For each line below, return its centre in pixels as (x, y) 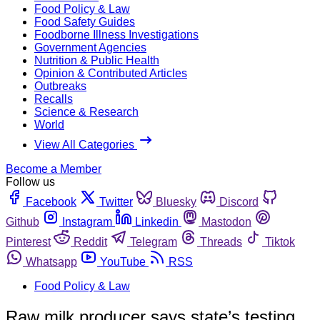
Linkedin (157, 221)
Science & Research (86, 111)
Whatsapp (51, 261)
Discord (239, 201)
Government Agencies (90, 47)
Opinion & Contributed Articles (111, 73)
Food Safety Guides (85, 21)
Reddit (90, 241)
